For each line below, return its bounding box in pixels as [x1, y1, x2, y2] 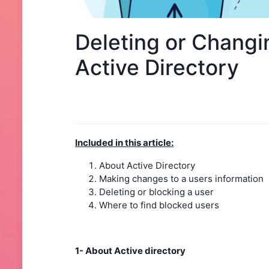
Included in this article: [75, 136, 174, 148]
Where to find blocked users [99, 199, 222, 211]
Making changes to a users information [99, 172, 264, 184]
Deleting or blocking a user [99, 186, 216, 198]
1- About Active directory [75, 244, 186, 256]
